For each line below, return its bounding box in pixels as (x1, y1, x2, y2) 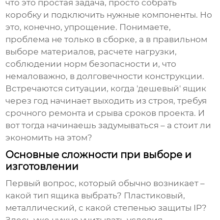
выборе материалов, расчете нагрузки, (5, 47, 177, 57)
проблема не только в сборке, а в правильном (5, 34, 208, 45)
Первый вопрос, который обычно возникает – (5, 178, 205, 189)
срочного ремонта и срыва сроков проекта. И (5, 108, 205, 118)
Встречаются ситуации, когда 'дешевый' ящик (5, 83, 207, 94)
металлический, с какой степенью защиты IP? (5, 203, 207, 213)
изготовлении (5, 161, 79, 173)
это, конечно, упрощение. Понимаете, (5, 22, 171, 32)
